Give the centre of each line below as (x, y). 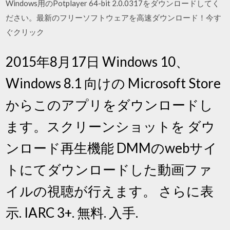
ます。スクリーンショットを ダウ (111, 126)
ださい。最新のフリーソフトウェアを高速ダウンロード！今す (114, 17)
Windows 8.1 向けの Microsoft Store (113, 83)
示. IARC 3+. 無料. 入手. (72, 212)
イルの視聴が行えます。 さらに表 (110, 191)
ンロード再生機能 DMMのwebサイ (112, 148)
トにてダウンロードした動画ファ (109, 169)
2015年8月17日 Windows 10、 (98, 61)
